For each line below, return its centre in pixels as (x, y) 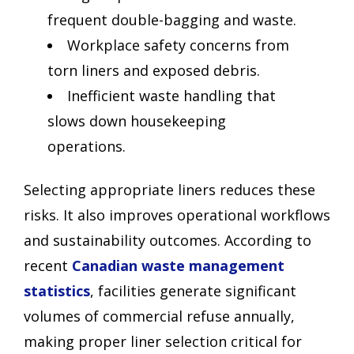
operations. (87, 147)
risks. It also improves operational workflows (177, 215)
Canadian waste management (178, 265)
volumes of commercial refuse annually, (159, 316)
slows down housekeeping (137, 121)
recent (48, 265)
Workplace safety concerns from (178, 45)
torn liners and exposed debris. (154, 71)
